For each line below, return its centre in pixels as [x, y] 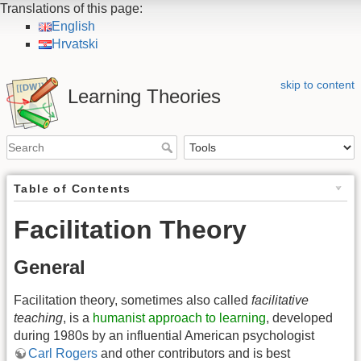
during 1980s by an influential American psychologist [164, 335]
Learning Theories [144, 97]
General [50, 267]
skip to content [317, 85]
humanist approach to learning [179, 317]
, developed [299, 317]
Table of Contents [73, 188]
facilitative [280, 300]
